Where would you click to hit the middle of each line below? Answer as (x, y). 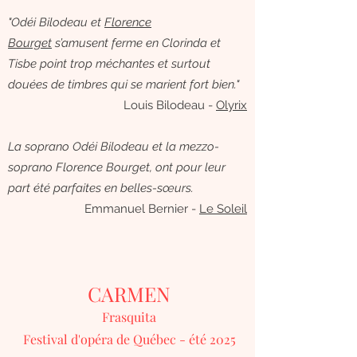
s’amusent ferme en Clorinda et (136, 43)
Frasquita (129, 317)
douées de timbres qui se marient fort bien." (125, 84)
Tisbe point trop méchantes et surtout (109, 64)
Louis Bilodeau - (170, 105)
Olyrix (231, 105)
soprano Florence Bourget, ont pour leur (117, 167)
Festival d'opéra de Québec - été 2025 (129, 339)
